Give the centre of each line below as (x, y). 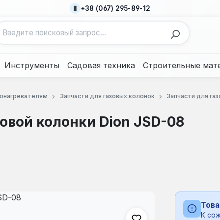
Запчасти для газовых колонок (107, 96)
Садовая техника (101, 65)
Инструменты (32, 65)
